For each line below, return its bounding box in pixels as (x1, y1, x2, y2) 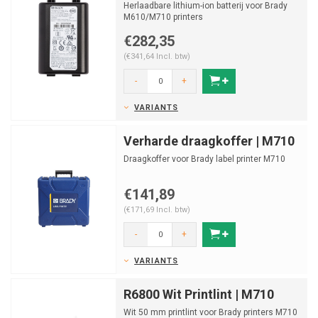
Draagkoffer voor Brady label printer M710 (124, 154, 285, 164)
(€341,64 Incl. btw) (124, 52, 190, 61)
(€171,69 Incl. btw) (124, 205, 190, 214)
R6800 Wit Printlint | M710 (124, 287, 274, 302)
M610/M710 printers (124, 12, 203, 22)
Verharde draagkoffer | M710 (124, 133, 295, 148)
